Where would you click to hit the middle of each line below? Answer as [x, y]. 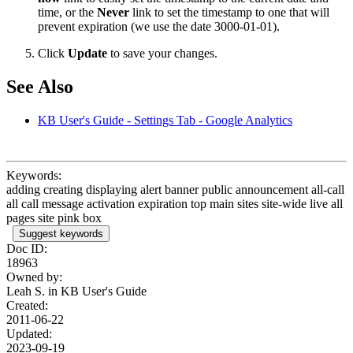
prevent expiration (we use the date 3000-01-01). [159, 26]
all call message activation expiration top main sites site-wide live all [175, 203]
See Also [40, 86]
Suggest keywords [61, 233]
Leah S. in [33, 291]
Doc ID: [27, 248]
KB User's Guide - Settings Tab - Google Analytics [165, 120]
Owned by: [34, 277]
